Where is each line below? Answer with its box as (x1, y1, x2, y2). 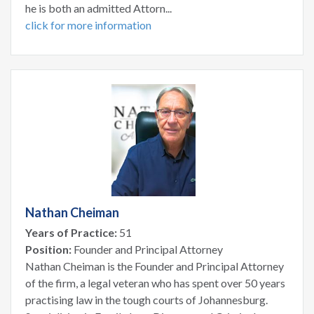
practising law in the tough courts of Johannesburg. (25, 292, 268, 306)
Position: (25, 242, 71, 256)
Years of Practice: (25, 225, 117, 239)
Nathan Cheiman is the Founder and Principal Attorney (25, 259, 284, 273)
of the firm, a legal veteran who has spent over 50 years (25, 275, 285, 289)
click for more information (25, 18, 151, 32)
